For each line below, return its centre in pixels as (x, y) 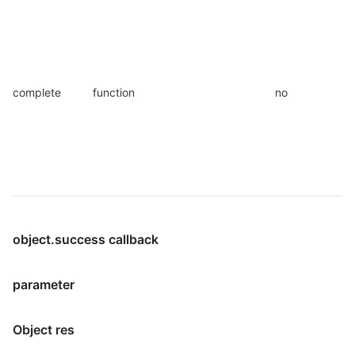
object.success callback (86, 239)
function (114, 92)
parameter (44, 284)
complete (37, 92)
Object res (44, 330)
